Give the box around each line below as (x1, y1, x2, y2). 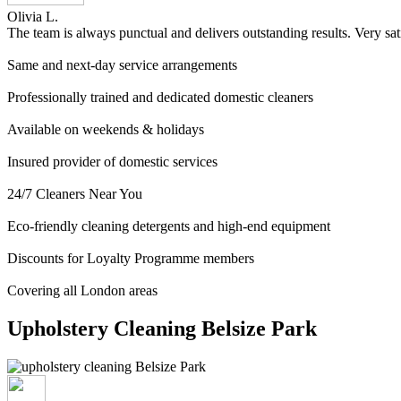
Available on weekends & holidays (7, 121, 204, 137)
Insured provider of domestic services (7, 153, 218, 169)
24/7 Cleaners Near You (7, 185, 142, 201)
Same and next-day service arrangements (7, 56, 237, 73)
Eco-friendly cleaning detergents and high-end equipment (7, 218, 330, 234)
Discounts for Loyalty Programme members (7, 250, 254, 266)
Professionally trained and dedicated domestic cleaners (7, 89, 313, 105)
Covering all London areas (7, 282, 158, 298)
